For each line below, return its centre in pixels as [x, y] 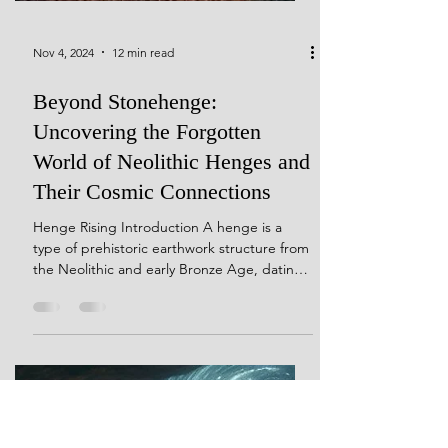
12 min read [143, 272]
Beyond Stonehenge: [125, 321]
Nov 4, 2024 [63, 272]
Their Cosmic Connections [152, 411]
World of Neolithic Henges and [171, 381]
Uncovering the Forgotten [147, 351]
